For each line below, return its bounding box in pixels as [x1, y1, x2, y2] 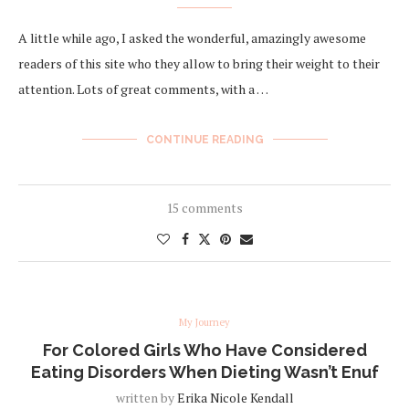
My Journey [179, 315, 230, 329]
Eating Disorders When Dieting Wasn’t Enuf [30, 362, 379, 382]
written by [115, 388, 177, 406]
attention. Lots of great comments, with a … [18, 79, 268, 98]
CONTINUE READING [145, 132, 264, 146]
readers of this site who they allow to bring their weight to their [18, 54, 380, 72]
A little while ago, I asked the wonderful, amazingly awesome [18, 28, 366, 47]
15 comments [166, 198, 243, 216]
